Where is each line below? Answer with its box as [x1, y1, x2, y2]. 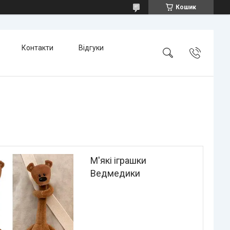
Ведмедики [90, 168, 140, 179]
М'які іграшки [90, 155, 146, 166]
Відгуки [78, 44, 104, 52]
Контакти [21, 44, 53, 52]
